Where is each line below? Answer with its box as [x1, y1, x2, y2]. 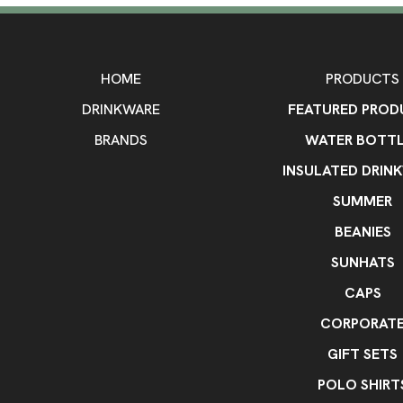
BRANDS [94, 130, 148, 149]
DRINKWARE [81, 100, 160, 119]
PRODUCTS [326, 69, 400, 88]
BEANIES [334, 222, 391, 241]
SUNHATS [330, 253, 395, 272]
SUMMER [333, 192, 393, 210]
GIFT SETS [327, 345, 399, 363]
